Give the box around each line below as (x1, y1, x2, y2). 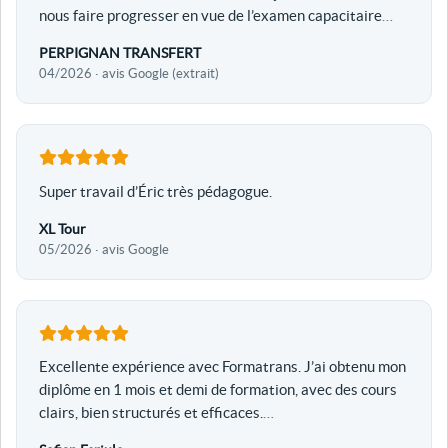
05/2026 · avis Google (38, 241, 169, 257)
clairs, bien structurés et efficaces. (38, 404, 263, 422)
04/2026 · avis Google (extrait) (38, 66, 219, 82)
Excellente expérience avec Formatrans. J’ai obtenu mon (38, 358, 406, 376)
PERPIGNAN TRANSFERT (38, 45, 201, 62)
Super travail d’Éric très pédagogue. (38, 182, 272, 200)
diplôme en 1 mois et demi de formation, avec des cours (38, 381, 397, 399)
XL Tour (38, 220, 86, 237)
